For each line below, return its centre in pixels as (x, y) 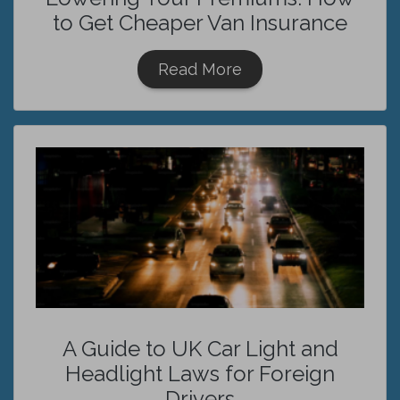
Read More (200, 69)
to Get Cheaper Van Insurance (200, 23)
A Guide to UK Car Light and (200, 349)
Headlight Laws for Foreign (200, 374)
